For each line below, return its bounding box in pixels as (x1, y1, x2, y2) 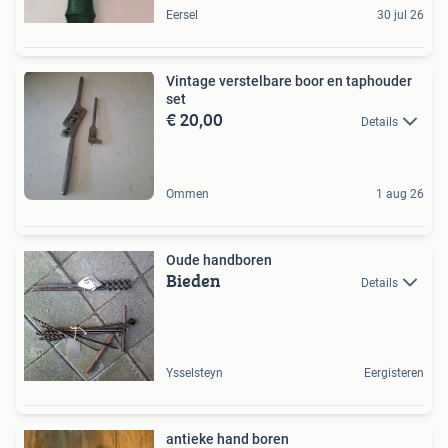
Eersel (166, 8, 198, 23)
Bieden (166, 267, 221, 295)
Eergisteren (364, 366, 424, 381)
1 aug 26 (376, 187, 424, 202)
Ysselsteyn (166, 366, 223, 381)
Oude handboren (166, 252, 272, 269)
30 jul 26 (377, 8, 424, 23)
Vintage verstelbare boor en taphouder (166, 73, 412, 90)
